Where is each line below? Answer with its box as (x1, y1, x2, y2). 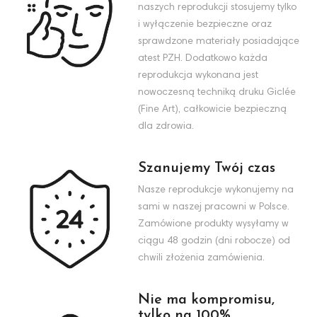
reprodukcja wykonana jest (138, 70, 258, 81)
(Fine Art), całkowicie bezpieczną (138, 104, 287, 115)
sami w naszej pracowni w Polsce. (138, 202, 289, 212)
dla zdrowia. (138, 121, 194, 132)
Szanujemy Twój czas (138, 161, 275, 175)
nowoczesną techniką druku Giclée (138, 87, 296, 98)
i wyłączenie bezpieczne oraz (138, 19, 272, 30)
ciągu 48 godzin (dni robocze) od (138, 236, 290, 246)
